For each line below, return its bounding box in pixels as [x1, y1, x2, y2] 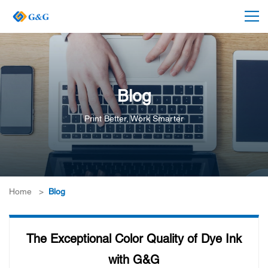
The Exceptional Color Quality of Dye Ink [26, 234, 242, 245]
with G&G [108, 255, 160, 266]
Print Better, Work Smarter [84, 115, 184, 123]
